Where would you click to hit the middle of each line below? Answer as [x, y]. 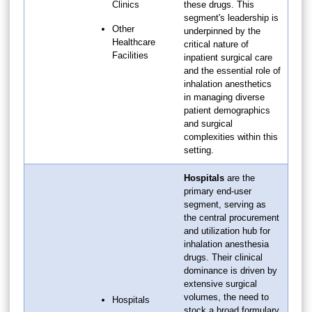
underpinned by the [222, 31]
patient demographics [227, 110]
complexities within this [231, 136]
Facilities [130, 55]
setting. [199, 150]
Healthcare [134, 42]
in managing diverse [224, 97]
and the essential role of [232, 70]
